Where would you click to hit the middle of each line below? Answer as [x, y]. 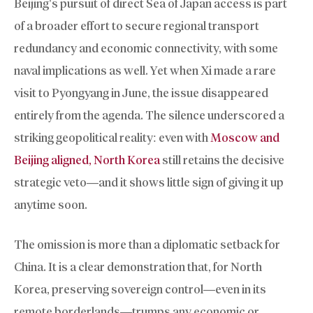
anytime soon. [51, 204]
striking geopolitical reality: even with [112, 137]
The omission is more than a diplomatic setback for [147, 245]
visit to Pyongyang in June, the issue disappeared [141, 93]
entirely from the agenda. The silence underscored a [149, 115]
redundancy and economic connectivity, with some [146, 48]
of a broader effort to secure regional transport [137, 26]
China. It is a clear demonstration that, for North [138, 267]
